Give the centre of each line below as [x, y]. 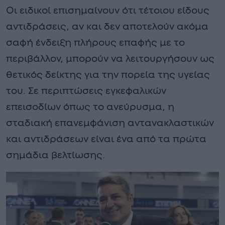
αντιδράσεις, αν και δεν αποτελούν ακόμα [107, 27]
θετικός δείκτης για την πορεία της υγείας [108, 75]
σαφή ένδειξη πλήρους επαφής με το [95, 43]
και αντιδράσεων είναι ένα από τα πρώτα [106, 139]
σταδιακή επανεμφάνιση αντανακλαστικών [110, 123]
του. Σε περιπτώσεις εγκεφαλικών [86, 91]
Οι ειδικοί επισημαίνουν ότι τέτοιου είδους [108, 11]
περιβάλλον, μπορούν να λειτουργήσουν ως [110, 59]
